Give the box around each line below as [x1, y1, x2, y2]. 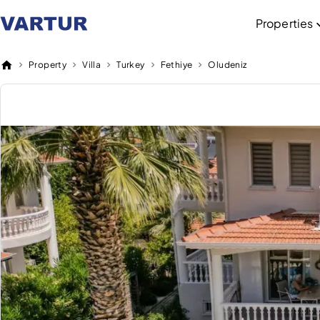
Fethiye [160, 59, 193, 70]
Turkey [116, 59, 145, 70]
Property [29, 59, 67, 70]
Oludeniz [208, 59, 247, 70]
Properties [255, 15, 314, 31]
